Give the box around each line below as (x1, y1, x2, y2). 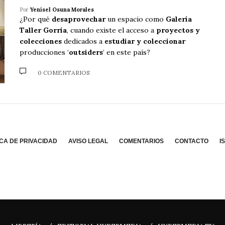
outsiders (69, 47, 103, 57)
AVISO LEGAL (68, 137, 108, 145)
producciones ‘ (20, 47, 69, 57)
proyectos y (156, 25, 200, 35)
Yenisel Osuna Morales (30, 6, 94, 13)
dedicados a (62, 36, 104, 46)
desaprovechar (52, 14, 105, 24)
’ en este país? (103, 47, 150, 57)
